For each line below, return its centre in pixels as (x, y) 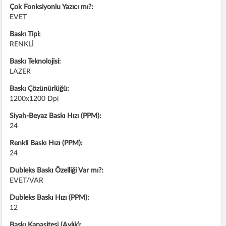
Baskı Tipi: (25, 34)
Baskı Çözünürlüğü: (40, 89)
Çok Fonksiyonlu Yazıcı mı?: (52, 7)
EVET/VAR (27, 180)
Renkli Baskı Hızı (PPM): (46, 143)
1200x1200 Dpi (34, 99)
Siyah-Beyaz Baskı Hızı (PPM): (56, 116)
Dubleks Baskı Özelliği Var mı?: (57, 170)
